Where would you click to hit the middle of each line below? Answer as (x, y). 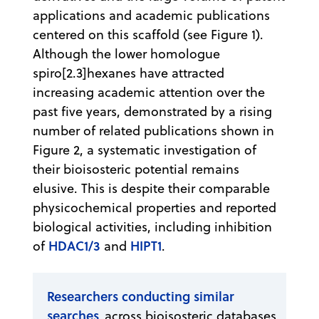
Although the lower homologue (126, 53)
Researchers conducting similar (141, 296)
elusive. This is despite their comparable (151, 188)
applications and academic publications (151, 15)
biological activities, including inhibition (152, 226)
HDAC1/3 (74, 245)
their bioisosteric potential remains (136, 169)
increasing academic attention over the (149, 92)
